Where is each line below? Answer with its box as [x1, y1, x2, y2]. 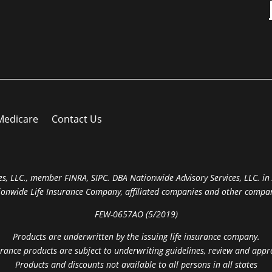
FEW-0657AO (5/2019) [94, 208, 178, 220]
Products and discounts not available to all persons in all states [15, 259, 257, 271]
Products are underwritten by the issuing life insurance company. [12, 231, 260, 243]
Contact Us [52, 112, 103, 126]
